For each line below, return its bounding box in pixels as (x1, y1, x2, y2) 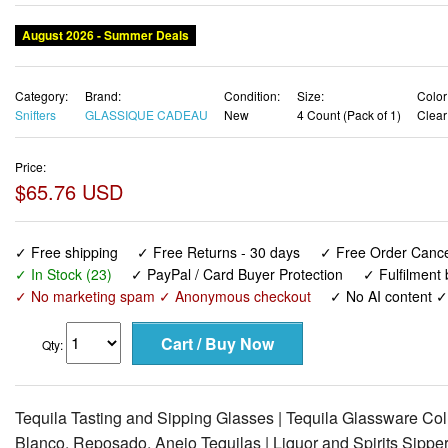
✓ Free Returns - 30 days (137, 241, 301, 262)
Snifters (15, 106, 56, 124)
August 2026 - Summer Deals (16, 26, 195, 45)
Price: (15, 157, 46, 175)
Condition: (224, 87, 280, 105)
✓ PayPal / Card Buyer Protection (131, 263, 344, 284)
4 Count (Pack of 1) (296, 106, 401, 124)
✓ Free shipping (15, 241, 118, 262)
